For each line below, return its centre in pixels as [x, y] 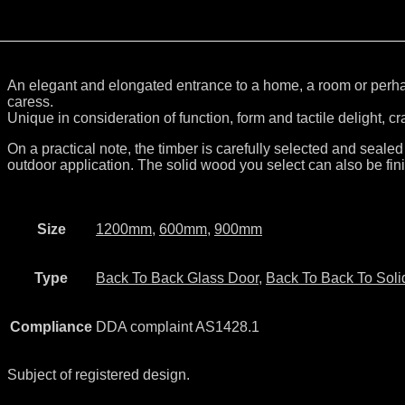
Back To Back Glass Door [177, 278]
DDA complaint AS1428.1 [178, 326]
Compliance [51, 326]
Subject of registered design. [99, 374]
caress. [30, 101]
